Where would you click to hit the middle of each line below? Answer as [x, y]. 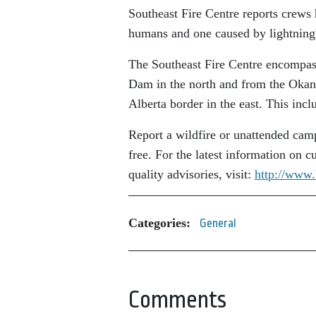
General [218, 223]
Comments [177, 299]
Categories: [159, 223]
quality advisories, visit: [192, 174]
